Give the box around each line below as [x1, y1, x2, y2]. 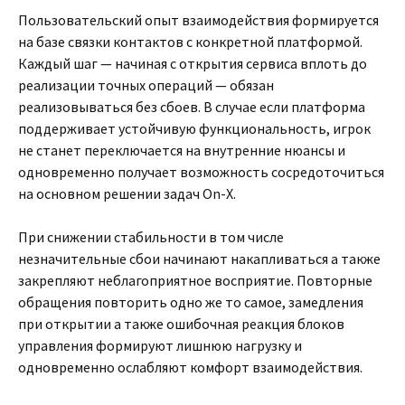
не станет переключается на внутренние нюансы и [18, 141, 345, 159]
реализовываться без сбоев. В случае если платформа [18, 98, 365, 116]
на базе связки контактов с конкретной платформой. [18, 33, 363, 51]
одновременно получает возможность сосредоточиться [18, 163, 384, 181]
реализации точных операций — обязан [18, 76, 274, 94]
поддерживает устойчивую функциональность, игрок [18, 119, 371, 137]
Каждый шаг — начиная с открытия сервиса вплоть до [18, 54, 367, 72]
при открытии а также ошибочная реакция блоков [18, 315, 344, 333]
